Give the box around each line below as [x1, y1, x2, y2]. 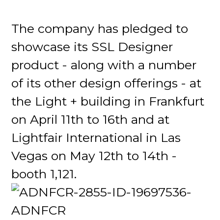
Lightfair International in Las [11, 130, 181, 145]
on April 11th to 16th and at [11, 111, 170, 127]
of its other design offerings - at [11, 75, 202, 90]
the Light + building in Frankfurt [11, 93, 205, 109]
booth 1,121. [11, 166, 77, 181]
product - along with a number [11, 57, 197, 72]
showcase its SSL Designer [11, 39, 173, 54]
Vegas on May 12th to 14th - [11, 148, 177, 163]
